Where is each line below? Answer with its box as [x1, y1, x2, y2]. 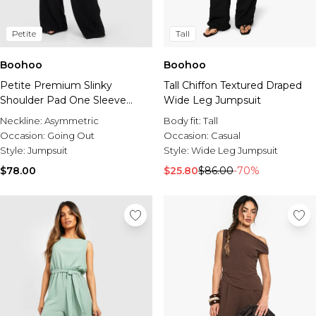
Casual [211, 130, 241, 141]
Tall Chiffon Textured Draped [164, 79, 302, 92]
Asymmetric [44, 115, 99, 126]
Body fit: [164, 115, 203, 126]
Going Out [47, 130, 95, 141]
